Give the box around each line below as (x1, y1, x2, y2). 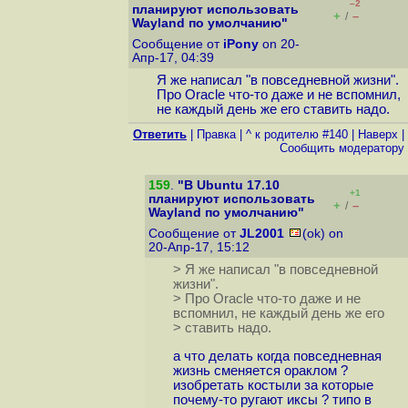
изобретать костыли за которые (172, 378, 373, 393)
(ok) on (302, 227, 343, 240)
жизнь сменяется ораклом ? (172, 363, 348, 379)
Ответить (133, 127, 187, 141)
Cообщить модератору (280, 141, 404, 155)
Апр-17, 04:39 (132, 51, 218, 65)
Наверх (358, 127, 398, 141)
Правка (197, 127, 236, 141)
